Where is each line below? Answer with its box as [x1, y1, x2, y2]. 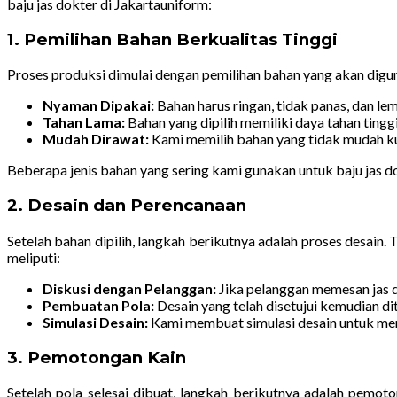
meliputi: [7, 248, 60, 266]
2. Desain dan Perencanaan [7, 195, 246, 216]
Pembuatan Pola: [43, 296, 154, 314]
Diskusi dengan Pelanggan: [43, 279, 216, 297]
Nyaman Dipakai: [43, 97, 154, 114]
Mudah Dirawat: [43, 130, 149, 148]
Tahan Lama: [43, 113, 125, 131]
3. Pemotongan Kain [7, 346, 186, 368]
